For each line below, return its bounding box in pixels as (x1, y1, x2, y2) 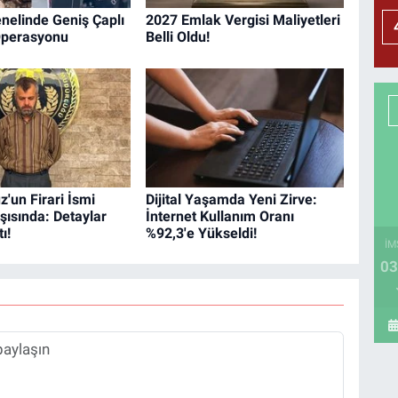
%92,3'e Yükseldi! (145, 224, 257, 242)
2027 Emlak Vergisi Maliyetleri (145, 12, 340, 29)
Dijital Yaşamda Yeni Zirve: (145, 190, 317, 208)
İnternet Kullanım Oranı (145, 207, 294, 225)
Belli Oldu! (145, 28, 210, 46)
